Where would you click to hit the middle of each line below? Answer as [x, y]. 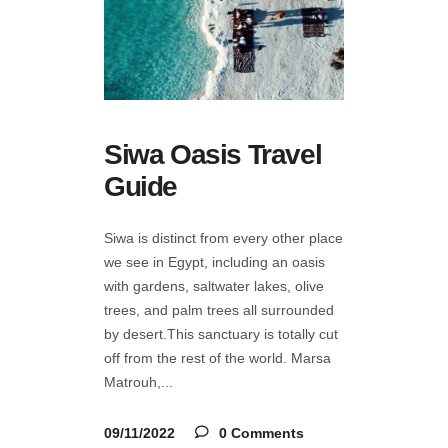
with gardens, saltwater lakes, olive [214, 285]
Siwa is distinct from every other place [223, 237]
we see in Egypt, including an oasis [214, 261]
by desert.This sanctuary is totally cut [221, 333]
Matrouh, [132, 381]
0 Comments [259, 432]
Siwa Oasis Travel [213, 154]
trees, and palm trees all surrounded [219, 309]
